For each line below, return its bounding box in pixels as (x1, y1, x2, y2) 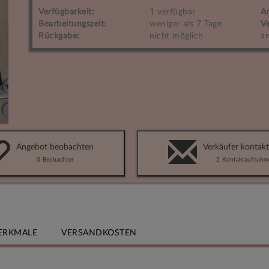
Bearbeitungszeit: (38, 20, 107, 28)
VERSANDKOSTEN (61, 229, 137, 237)
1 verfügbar (150, 8, 196, 16)
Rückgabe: (38, 32, 80, 40)
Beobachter (42, 157, 74, 163)
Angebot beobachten (16, 143, 94, 151)
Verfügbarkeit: (38, 8, 94, 16)
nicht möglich (150, 32, 204, 40)
